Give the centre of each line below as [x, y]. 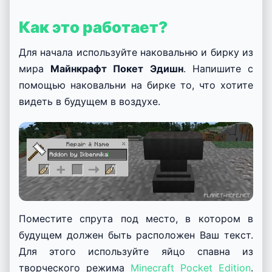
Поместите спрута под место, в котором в [136, 219]
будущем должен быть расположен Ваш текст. [136, 235]
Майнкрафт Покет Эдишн [117, 68]
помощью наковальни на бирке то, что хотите [136, 85]
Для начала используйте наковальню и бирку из [136, 52]
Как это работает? [93, 27]
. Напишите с [218, 68]
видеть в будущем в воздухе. [90, 101]
